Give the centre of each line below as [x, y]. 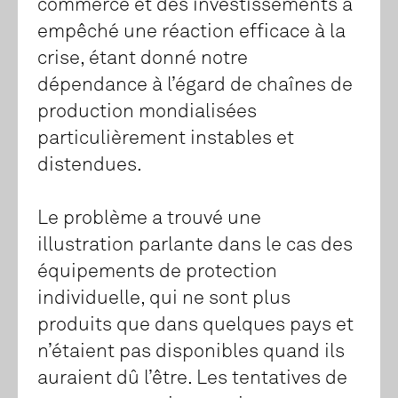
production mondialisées [147, 112]
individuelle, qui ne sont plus [164, 299]
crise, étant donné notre [143, 59]
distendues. [90, 166]
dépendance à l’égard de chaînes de [195, 86]
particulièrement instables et [166, 139]
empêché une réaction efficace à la [191, 32]
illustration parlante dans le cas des [195, 246]
